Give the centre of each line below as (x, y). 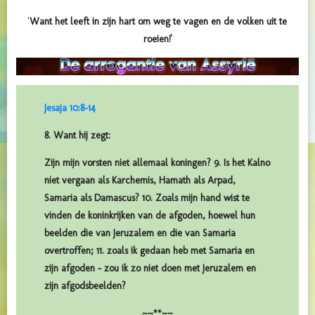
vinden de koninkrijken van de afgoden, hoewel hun (150, 216)
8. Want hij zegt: (77, 136)
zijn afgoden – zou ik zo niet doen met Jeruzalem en (150, 269)
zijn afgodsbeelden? (85, 286)
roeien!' (157, 39)
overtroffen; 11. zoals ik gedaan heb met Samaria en (149, 251)
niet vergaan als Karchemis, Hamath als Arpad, (140, 181)
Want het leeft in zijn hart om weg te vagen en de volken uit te (158, 21)
